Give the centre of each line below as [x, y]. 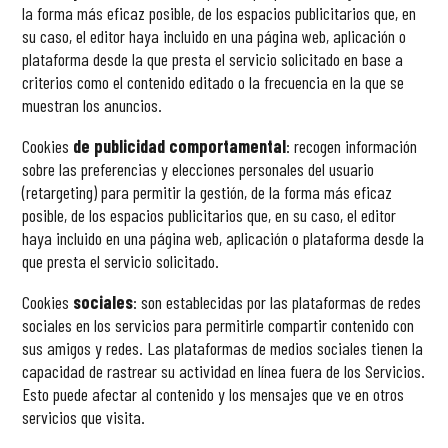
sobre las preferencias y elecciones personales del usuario [198, 169]
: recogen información [352, 146]
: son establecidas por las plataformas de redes [277, 302]
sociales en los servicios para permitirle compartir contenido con [218, 325]
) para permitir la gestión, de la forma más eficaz [243, 192]
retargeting [60, 192]
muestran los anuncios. [94, 105]
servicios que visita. [86, 417]
